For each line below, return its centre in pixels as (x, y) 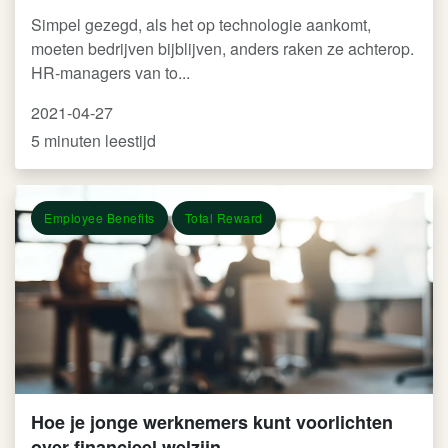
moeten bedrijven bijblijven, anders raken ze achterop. (222, 48)
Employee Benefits (99, 217)
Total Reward (223, 217)
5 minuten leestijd (93, 140)
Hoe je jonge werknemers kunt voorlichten (212, 422)
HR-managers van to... (110, 72)
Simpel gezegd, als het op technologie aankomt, (201, 24)
